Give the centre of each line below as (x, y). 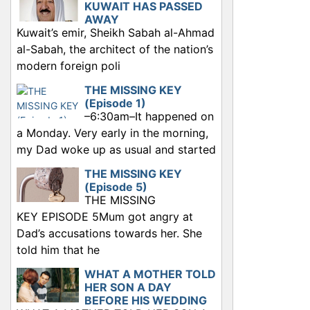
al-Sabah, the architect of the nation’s (115, 49)
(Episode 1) (115, 103)
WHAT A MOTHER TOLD (150, 274)
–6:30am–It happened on (149, 117)
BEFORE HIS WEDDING (146, 301)
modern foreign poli (69, 66)
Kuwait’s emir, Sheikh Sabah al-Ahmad (116, 33)
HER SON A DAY (128, 288)
